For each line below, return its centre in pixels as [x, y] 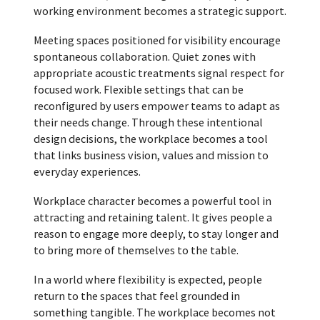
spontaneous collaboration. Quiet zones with [144, 56]
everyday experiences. [87, 171]
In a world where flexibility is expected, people [147, 279]
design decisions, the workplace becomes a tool [150, 138]
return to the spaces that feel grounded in [136, 295]
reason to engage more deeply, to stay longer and [156, 233]
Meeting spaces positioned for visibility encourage [157, 40]
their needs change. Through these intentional [148, 122]
